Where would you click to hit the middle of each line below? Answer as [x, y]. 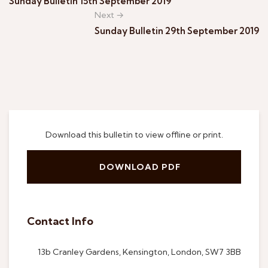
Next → [109, 15]
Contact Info [60, 221]
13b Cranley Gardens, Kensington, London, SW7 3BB [139, 252]
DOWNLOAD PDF [140, 167]
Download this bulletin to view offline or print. [134, 135]
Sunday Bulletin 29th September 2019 [177, 31]
